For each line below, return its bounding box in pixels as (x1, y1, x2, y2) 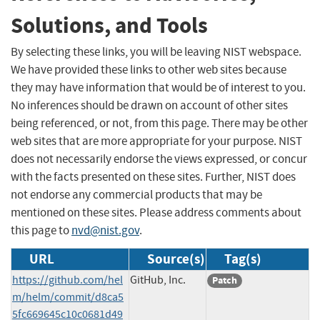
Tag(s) (224, 249, 261, 268)
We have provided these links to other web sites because (11, 61, 286, 77)
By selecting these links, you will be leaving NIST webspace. (11, 44, 301, 59)
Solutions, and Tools (11, 11, 208, 41)
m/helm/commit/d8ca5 (12, 289, 124, 304)
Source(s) (147, 249, 205, 268)
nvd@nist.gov (71, 222, 139, 238)
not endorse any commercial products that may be (11, 186, 262, 202)
